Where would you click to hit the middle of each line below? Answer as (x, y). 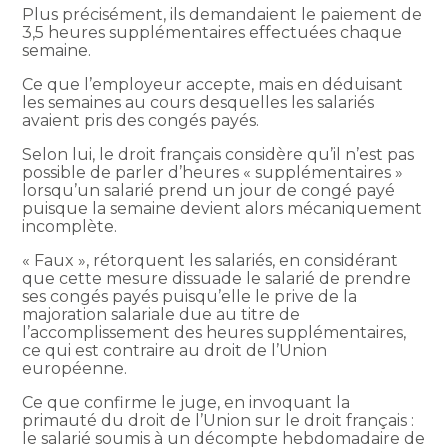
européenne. (75, 368)
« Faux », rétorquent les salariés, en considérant (210, 260)
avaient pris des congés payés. (141, 120)
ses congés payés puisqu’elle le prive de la (190, 296)
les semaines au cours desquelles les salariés (198, 102)
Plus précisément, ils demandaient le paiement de (222, 14)
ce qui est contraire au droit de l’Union (175, 350)
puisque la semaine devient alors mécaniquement (222, 208)
